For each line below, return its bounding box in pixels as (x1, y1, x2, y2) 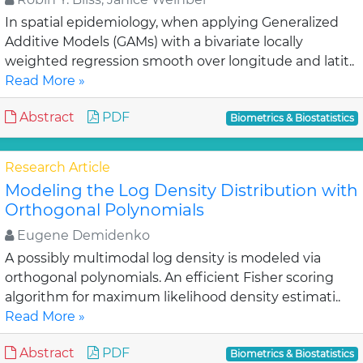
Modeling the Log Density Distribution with (5, 181, 358, 200)
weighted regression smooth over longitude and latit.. (5, 53, 354, 69)
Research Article (5, 160, 110, 175)
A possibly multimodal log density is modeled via (5, 250, 321, 266)
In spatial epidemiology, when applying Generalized (5, 15, 339, 30)
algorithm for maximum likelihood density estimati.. (5, 289, 340, 305)
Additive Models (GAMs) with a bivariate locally (5, 34, 303, 49)
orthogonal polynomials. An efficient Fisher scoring (5, 270, 334, 285)
